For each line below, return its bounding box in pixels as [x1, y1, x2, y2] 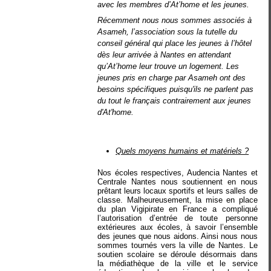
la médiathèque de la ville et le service [97, 259, 258, 269]
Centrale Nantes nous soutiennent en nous [97, 177, 258, 187]
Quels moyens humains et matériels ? [116, 146, 249, 155]
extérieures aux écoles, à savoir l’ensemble [97, 223, 258, 232]
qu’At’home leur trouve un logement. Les [97, 61, 240, 71]
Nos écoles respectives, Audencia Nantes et [97, 168, 258, 178]
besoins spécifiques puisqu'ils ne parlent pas [97, 84, 254, 94]
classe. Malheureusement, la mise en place [97, 195, 258, 205]
